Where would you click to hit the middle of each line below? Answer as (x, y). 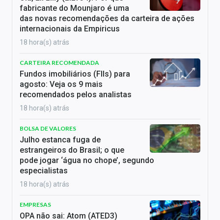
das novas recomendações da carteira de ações (107, 18)
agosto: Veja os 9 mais (61, 84)
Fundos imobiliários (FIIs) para (75, 74)
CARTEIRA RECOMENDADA (59, 62)
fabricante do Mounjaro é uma (74, 8)
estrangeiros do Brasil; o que (72, 150)
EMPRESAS (35, 204)
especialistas (44, 170)
